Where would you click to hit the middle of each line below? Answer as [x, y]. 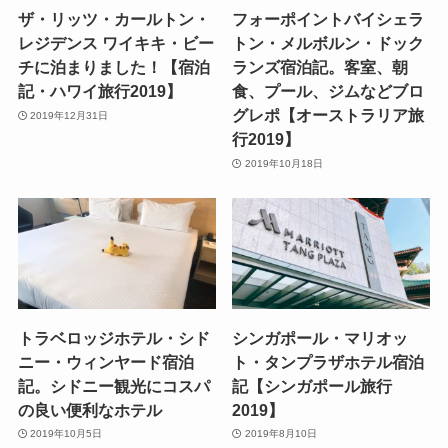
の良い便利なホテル [89, 409]
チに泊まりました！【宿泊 [113, 67]
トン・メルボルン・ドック [328, 43]
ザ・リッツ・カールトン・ [113, 19]
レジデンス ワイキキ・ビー [115, 43]
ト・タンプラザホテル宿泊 [328, 361]
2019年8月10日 [280, 434]
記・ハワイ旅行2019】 [99, 91]
